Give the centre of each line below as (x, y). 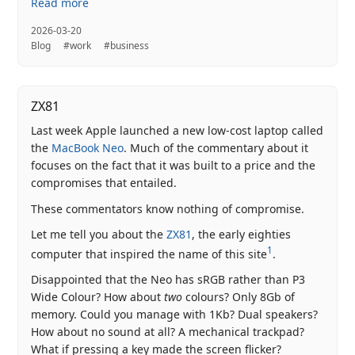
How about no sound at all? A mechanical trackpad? (168, 332)
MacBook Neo (88, 148)
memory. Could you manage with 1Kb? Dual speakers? (175, 315)
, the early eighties (242, 235)
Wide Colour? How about (98, 297)
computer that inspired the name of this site (149, 254)
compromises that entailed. (104, 183)
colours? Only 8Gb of (239, 297)
